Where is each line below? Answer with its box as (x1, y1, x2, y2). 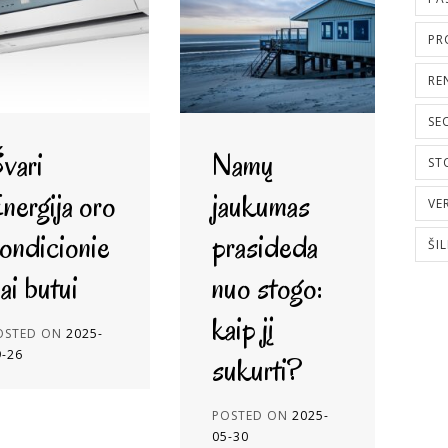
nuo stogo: (211, 267, 323, 308)
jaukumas (211, 185, 310, 226)
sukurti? (211, 349, 302, 390)
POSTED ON (211, 407, 292, 424)
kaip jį (211, 308, 273, 349)
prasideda (211, 226, 318, 267)
